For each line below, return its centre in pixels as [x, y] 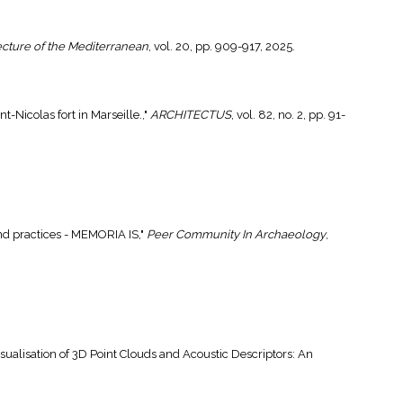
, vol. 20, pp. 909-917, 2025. [222, 47]
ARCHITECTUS [191, 115]
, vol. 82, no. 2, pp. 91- [288, 115]
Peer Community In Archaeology [236, 235]
